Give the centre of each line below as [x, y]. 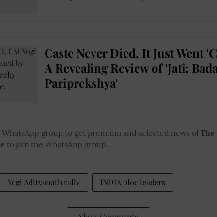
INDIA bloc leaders [133, 182]
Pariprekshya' [81, 83]
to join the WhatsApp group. [56, 144]
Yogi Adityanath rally [44, 182]
